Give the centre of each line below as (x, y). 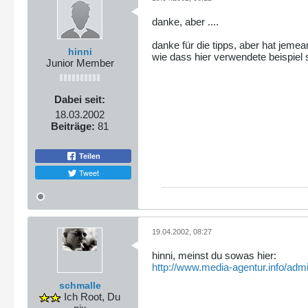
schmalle (80, 286)
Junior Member (80, 63)
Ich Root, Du (91, 297)
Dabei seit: (80, 99)
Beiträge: (73, 126)
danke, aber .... (185, 21)
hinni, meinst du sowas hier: (214, 256)
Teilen (89, 156)
